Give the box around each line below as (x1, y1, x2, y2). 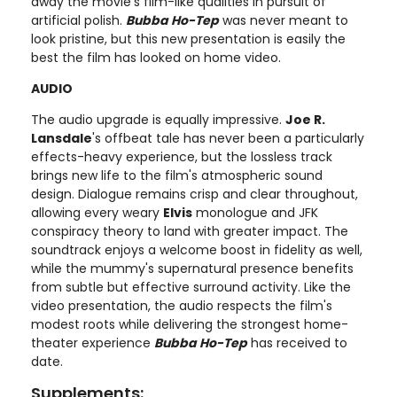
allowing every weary (31, 204, 163, 222)
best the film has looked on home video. (31, 49, 281, 67)
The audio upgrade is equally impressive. (31, 111, 285, 129)
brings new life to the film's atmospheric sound (31, 167, 323, 185)
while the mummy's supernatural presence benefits (31, 260, 354, 278)
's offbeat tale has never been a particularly (92, 129, 364, 148)
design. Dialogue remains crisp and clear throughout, (31, 185, 358, 204)
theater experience (31, 334, 154, 353)
